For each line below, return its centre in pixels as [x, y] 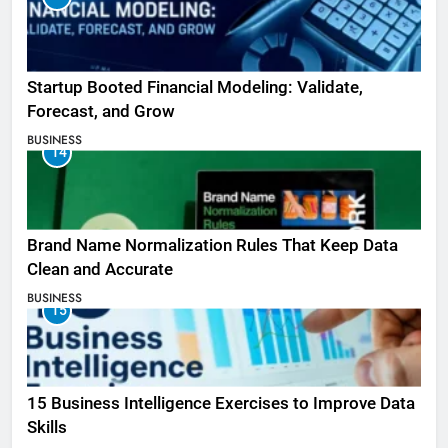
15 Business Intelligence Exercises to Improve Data [221, 403]
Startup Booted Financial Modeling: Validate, [195, 88]
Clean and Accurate [100, 270]
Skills [47, 427]
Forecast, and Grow [101, 112]
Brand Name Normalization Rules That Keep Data [212, 246]
